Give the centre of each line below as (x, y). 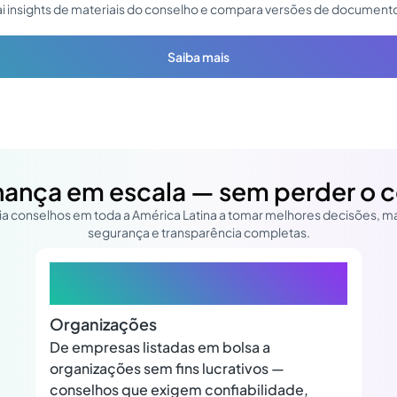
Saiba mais (198, 57)
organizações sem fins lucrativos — (167, 369)
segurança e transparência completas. (198, 233)
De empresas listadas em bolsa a (160, 347)
